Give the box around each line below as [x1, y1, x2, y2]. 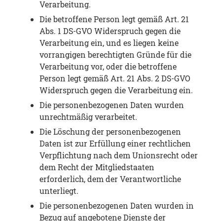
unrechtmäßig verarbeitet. [39, 111, 137, 122]
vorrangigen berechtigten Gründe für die [39, 49, 191, 60]
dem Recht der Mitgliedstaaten [39, 162, 154, 173]
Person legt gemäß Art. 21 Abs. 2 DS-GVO [39, 73, 190, 84]
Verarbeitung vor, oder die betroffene [39, 61, 177, 72]
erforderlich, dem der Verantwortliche [39, 174, 181, 184]
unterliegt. [39, 185, 78, 196]
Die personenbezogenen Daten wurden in [39, 200, 194, 211]
